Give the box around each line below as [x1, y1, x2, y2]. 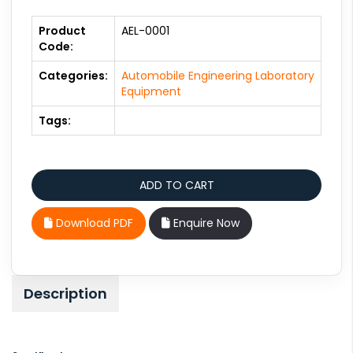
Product [39, 23, 86, 39]
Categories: [39, 68, 108, 84]
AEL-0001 [121, 23, 169, 39]
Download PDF [53, 215, 133, 232]
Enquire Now [170, 215, 240, 232]
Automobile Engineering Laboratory [121, 68, 314, 84]
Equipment [121, 84, 181, 100]
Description [24, 284, 107, 304]
